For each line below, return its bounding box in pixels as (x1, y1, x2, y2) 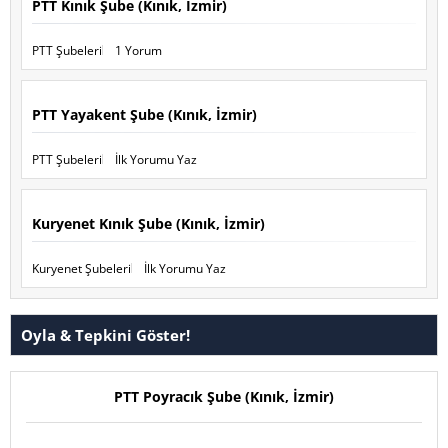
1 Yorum (115, 41, 162, 59)
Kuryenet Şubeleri (32, 259, 131, 277)
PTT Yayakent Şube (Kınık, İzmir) (32, 104, 257, 124)
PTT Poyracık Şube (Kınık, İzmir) (114, 386, 334, 406)
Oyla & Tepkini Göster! (21, 324, 190, 345)
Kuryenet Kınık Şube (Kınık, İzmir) (32, 213, 265, 233)
